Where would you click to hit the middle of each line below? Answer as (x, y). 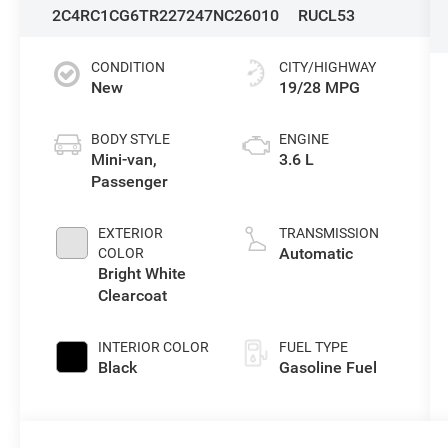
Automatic (315, 253)
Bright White (142, 273)
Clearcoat (133, 295)
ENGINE (303, 138)
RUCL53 (327, 15)
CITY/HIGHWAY (327, 66)
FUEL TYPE (313, 346)
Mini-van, (124, 159)
